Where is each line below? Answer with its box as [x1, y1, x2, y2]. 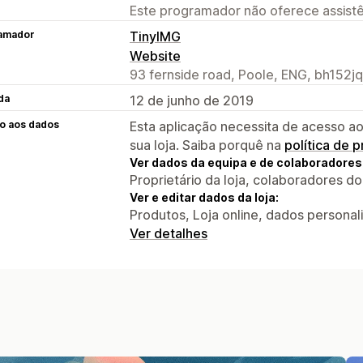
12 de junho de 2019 [130, 92, 254, 109]
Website [130, 47, 181, 64]
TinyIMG [130, 28, 181, 45]
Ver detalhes [130, 224, 207, 241]
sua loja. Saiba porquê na [130, 136, 284, 153]
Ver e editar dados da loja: [130, 190, 279, 204]
